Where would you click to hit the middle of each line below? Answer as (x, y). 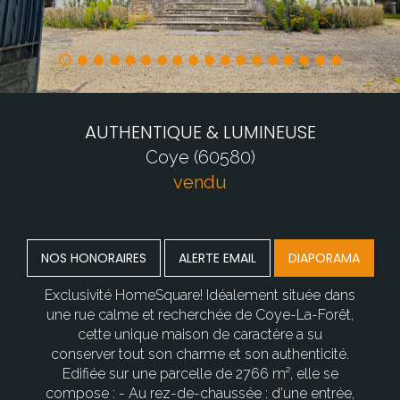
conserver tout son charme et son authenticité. (200, 354)
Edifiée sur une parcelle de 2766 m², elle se (200, 374)
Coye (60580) (200, 158)
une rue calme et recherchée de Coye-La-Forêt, (200, 315)
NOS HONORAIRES (93, 258)
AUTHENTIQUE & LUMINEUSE (200, 133)
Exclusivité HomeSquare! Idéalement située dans (200, 296)
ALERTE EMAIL (217, 258)
